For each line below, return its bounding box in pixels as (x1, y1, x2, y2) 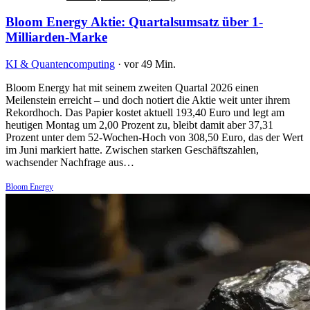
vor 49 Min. (124, 58, 176, 71)
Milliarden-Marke (6, 30, 107, 45)
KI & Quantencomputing (6, 58, 115, 71)
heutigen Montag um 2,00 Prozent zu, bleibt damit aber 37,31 (6, 119, 273, 131)
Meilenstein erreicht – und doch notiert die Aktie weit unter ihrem (6, 94, 290, 107)
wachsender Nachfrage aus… (6, 156, 134, 169)
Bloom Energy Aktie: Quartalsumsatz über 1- (6, 15, 263, 30)
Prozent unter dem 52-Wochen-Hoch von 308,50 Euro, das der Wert (6, 131, 303, 144)
